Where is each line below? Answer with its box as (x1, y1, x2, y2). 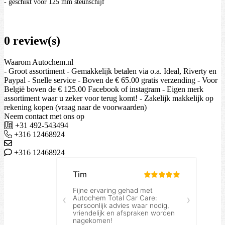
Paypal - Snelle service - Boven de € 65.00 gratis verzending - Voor (4, 76, 217, 85)
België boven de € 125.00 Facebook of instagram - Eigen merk (4, 85, 203, 94)
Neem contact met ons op (4, 112, 84, 121)
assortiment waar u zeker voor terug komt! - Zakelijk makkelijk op (4, 94, 213, 103)
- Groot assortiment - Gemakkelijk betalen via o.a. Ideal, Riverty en (4, 67, 216, 76)
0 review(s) (4, 34, 60, 48)
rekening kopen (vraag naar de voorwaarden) (4, 103, 147, 112)
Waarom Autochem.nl (4, 58, 73, 67)
